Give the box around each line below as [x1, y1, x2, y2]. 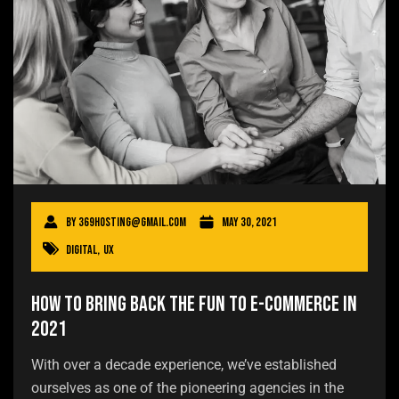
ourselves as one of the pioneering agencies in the [31, 379, 344, 396]
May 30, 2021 [222, 214, 277, 230]
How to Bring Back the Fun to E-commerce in [31, 290, 357, 317]
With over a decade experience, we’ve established [31, 355, 337, 373]
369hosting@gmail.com [78, 214, 186, 230]
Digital [66, 241, 97, 257]
